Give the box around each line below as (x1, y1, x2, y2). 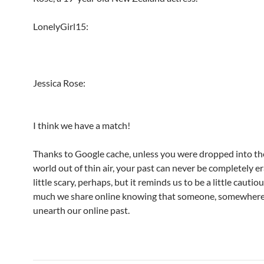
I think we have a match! (33, 120, 130, 131)
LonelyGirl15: (33, 21, 88, 32)
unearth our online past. (33, 204, 130, 216)
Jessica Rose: (33, 77, 85, 88)
